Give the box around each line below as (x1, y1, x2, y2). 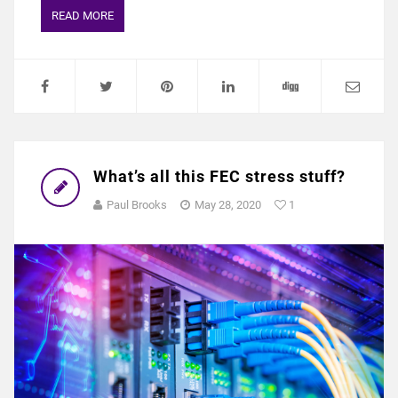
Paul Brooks (107, 198, 167, 212)
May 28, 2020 (195, 198, 261, 212)
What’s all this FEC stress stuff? (93, 167, 346, 187)
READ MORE (52, 9, 114, 23)
